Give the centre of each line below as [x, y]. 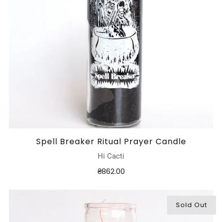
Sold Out [192, 205]
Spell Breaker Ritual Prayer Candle [111, 142]
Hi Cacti [111, 156]
